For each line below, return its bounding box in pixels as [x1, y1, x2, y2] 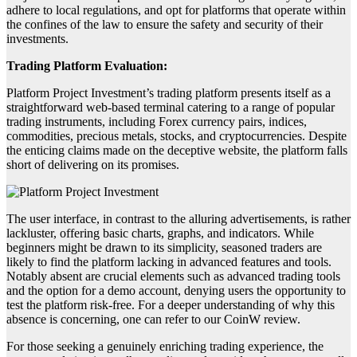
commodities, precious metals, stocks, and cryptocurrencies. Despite [6, 128, 347, 143]
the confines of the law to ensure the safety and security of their [6, 17, 323, 31]
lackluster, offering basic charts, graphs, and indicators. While [6, 226, 314, 240]
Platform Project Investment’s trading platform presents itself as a [6, 85, 331, 100]
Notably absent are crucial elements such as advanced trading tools [6, 269, 340, 283]
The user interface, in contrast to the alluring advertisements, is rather [6, 211, 351, 226]
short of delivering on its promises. [6, 157, 179, 171]
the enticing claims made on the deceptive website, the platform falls [6, 143, 347, 157]
